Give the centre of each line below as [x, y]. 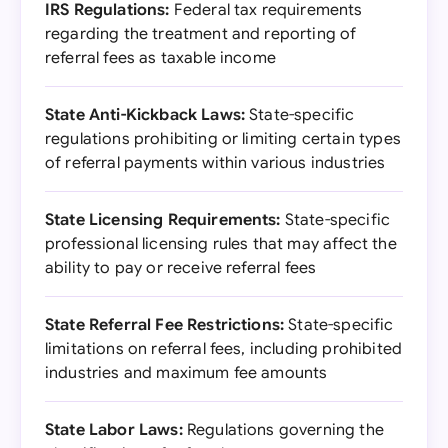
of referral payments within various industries [215, 163]
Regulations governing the [283, 430]
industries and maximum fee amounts [186, 373]
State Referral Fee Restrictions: [165, 325]
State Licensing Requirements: [163, 220]
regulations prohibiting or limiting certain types [223, 139]
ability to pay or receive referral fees [181, 268]
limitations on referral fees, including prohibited [224, 349]
